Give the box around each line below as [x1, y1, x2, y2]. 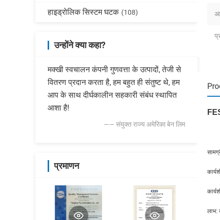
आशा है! [48, 103, 69, 112]
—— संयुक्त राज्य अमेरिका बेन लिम [104, 120, 185, 128]
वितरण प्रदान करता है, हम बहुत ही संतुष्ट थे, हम [48, 78, 180, 87]
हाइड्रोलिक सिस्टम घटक [48, 7, 119, 17]
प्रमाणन [54, 161, 79, 171]
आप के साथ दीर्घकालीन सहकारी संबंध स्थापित [48, 90, 177, 100]
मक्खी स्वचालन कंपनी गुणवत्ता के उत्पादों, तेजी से [48, 65, 181, 74]
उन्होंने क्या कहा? [54, 40, 106, 50]
